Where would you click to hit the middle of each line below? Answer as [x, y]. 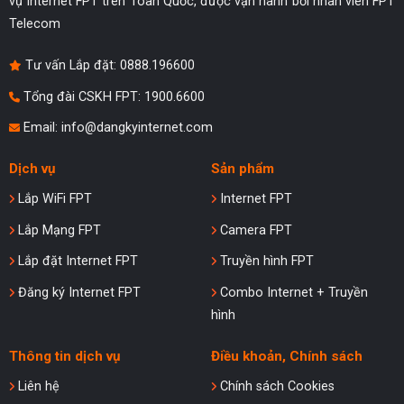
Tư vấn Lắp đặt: [70, 66]
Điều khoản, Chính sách [286, 356]
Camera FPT [254, 230]
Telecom [34, 24]
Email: [40, 128]
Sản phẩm [242, 169]
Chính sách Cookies [275, 386]
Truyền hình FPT [265, 262]
